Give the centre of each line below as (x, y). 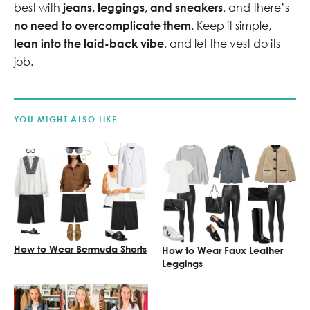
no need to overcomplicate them (102, 25)
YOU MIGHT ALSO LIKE (66, 119)
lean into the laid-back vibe (89, 43)
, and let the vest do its (222, 43)
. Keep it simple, (231, 25)
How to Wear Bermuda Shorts (80, 248)
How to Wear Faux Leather (222, 250)
